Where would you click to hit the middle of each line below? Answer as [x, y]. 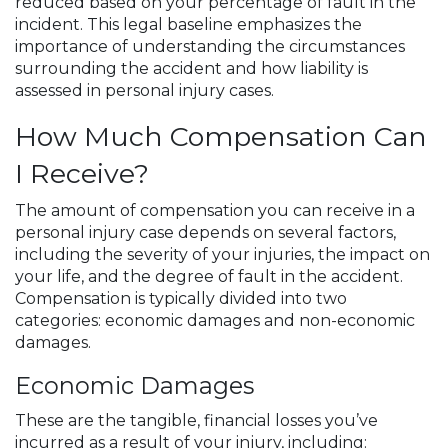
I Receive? [82, 173]
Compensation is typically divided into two [181, 298]
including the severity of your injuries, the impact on [222, 254]
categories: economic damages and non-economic [215, 320]
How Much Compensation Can [221, 136]
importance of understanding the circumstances [210, 46]
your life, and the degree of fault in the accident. [209, 276]
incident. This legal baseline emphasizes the [188, 24]
